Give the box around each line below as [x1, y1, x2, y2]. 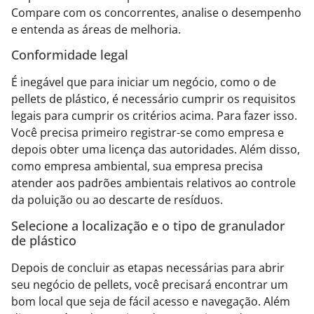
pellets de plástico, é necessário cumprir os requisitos [11, 91, 296, 107]
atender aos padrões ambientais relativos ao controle [11, 175, 296, 191]
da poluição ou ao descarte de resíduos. [11, 192, 223, 208]
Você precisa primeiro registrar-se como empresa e [11, 125, 284, 141]
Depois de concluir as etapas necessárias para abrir [11, 259, 285, 275]
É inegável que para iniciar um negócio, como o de [11, 74, 276, 90]
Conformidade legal [11, 46, 128, 64]
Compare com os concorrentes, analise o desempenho [11, 4, 301, 20]
